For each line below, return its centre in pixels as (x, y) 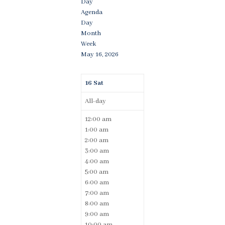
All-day (95, 101)
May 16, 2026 (100, 54)
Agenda (92, 12)
